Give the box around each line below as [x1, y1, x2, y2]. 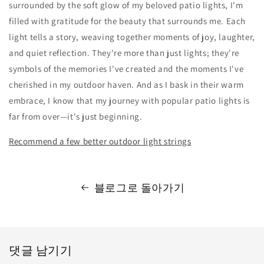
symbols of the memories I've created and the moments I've [9, 62, 244, 74]
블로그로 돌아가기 [94, 180, 185, 194]
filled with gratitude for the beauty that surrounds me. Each [9, 15, 246, 27]
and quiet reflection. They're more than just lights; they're [9, 47, 240, 58]
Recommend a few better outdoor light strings [9, 135, 192, 147]
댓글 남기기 [9, 242, 72, 258]
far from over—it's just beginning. [9, 110, 143, 122]
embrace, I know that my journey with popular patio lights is [9, 94, 250, 106]
